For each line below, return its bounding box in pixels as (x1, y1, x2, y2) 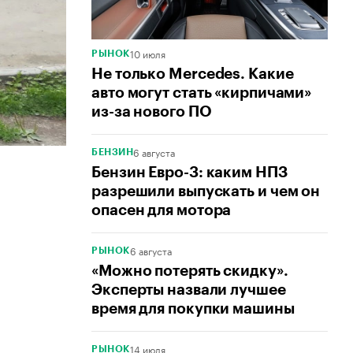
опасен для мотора (91, 203, 232, 218)
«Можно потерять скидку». (91, 263, 288, 279)
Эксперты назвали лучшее (91, 282, 286, 298)
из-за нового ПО (91, 104, 212, 120)
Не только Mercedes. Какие (91, 66, 294, 82)
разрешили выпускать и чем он (91, 184, 321, 199)
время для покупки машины (91, 301, 295, 317)
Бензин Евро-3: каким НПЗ (91, 165, 288, 180)
